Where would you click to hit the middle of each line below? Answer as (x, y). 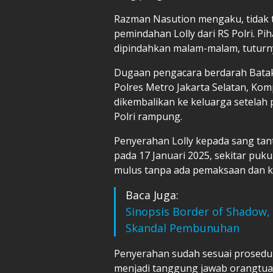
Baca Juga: (152, 195)
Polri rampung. (148, 116)
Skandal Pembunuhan (183, 228)
